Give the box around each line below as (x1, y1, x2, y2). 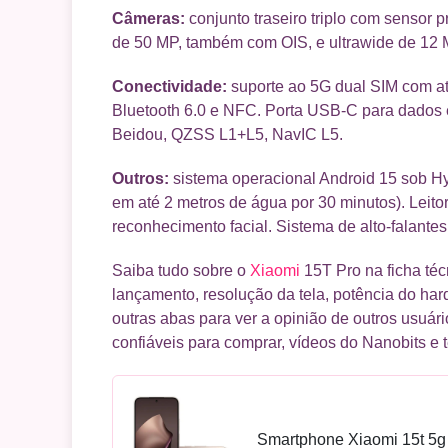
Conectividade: (112, 77, 227, 95)
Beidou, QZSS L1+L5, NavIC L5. (112, 125, 343, 143)
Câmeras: (112, 9, 185, 27)
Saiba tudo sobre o (112, 261, 250, 279)
